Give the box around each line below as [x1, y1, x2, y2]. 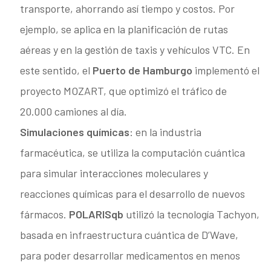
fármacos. [20, 207, 70, 221]
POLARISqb [69, 207, 126, 221]
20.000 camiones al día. [20, 104, 128, 118]
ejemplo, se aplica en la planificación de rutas [20, 22, 229, 36]
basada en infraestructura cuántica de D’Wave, [20, 227, 239, 241]
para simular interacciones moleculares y [20, 166, 209, 180]
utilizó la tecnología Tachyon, [126, 207, 260, 221]
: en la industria [129, 125, 202, 139]
